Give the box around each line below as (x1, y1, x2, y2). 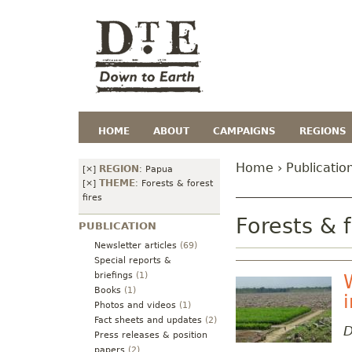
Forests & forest (141, 178, 213, 189)
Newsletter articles (94, 240, 177, 251)
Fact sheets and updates (94, 314, 202, 325)
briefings (94, 269, 133, 280)
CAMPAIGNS (213, 126, 276, 137)
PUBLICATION (79, 220, 156, 233)
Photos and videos (94, 299, 176, 310)
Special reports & (94, 255, 171, 266)
